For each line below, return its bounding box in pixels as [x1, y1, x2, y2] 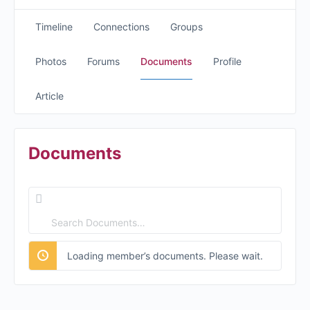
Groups [170, 21, 203, 33]
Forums [87, 55, 120, 67]
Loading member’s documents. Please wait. [67, 250, 263, 262]
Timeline [35, 21, 73, 33]
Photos [35, 55, 66, 67]
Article [35, 90, 64, 102]
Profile [213, 55, 241, 67]
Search [29, 190, 66, 203]
